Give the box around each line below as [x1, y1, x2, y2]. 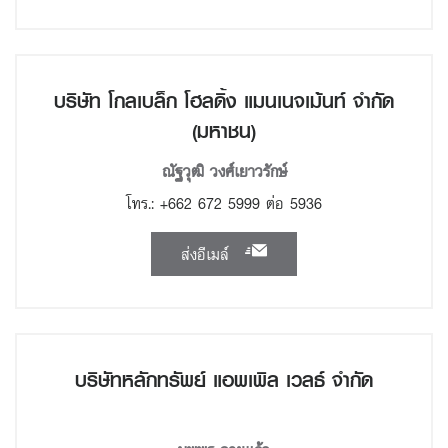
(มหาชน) [192, 114, 256, 148]
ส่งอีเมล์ [181, 242, 235, 266]
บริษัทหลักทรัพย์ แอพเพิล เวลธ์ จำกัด [75, 363, 373, 397]
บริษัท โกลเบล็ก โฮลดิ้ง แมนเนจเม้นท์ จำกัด [54, 84, 394, 118]
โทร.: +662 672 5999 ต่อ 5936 [126, 191, 322, 215]
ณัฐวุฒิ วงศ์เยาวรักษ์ [161, 159, 287, 183]
